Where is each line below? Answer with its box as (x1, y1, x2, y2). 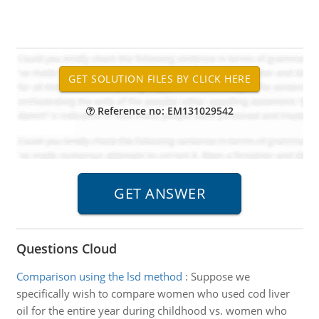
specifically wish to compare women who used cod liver (16, 286, 290, 300)
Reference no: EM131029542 (94, 104, 234, 117)
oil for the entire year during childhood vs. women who (16, 303, 287, 318)
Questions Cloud (16, 240, 117, 257)
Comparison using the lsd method (16, 269, 182, 283)
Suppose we (190, 269, 250, 283)
